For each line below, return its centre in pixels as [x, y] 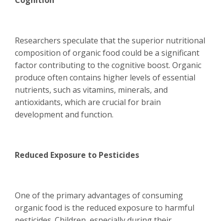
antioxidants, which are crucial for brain [88, 102]
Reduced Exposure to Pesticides [77, 155]
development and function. [64, 114]
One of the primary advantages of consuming [99, 195]
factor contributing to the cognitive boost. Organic [108, 65]
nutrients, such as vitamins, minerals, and [91, 90]
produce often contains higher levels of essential [105, 77]
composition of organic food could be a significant [107, 53]
